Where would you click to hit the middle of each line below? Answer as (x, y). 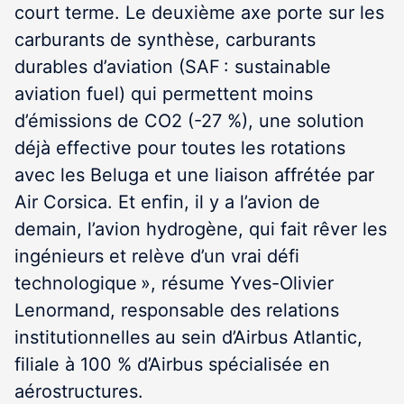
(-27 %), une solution (273, 121)
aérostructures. (79, 391)
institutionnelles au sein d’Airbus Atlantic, (188, 337)
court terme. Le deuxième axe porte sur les (199, 13)
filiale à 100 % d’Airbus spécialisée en (172, 364)
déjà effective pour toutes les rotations (180, 148)
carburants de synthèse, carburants (165, 40)
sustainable (283, 67)
